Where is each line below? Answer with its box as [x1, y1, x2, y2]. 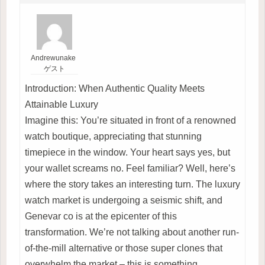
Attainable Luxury [25, 99, 98, 109]
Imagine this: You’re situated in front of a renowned [25, 115, 236, 125]
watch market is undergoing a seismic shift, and [25, 195, 222, 205]
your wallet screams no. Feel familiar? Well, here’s [25, 163, 235, 173]
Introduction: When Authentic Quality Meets [25, 83, 205, 93]
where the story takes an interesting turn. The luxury [25, 179, 240, 189]
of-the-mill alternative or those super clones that [25, 243, 222, 253]
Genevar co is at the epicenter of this [25, 211, 177, 221]
